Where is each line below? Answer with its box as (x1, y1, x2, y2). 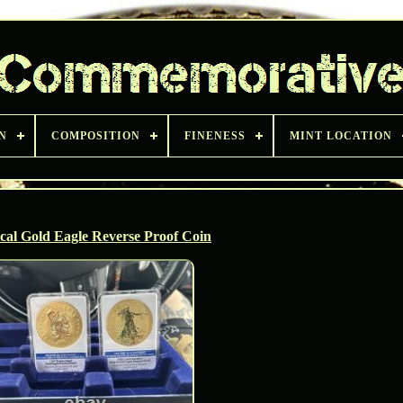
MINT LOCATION (290, 130, 392, 142)
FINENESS (184, 130, 246, 142)
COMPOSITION (51, 130, 140, 142)
